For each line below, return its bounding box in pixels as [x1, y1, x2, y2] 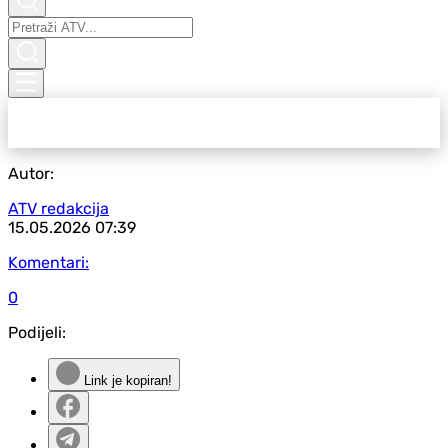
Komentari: [8, 253, 89, 272]
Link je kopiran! [80, 373, 172, 388]
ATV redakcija [8, 199, 109, 218]
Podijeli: [8, 323, 66, 342]
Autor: [8, 164, 54, 183]
